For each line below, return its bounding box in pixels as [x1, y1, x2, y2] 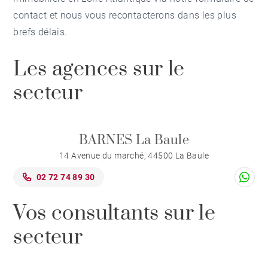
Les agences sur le [13, 56, 185, 83]
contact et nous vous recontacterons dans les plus [13, 10, 237, 22]
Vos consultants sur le [13, 200, 216, 227]
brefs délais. [13, 26, 68, 38]
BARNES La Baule [79, 132, 189, 149]
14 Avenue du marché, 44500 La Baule [59, 151, 209, 161]
